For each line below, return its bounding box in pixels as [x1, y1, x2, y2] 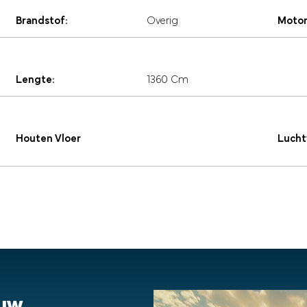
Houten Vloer [16, 134, 82, 145]
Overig [146, 16, 178, 27]
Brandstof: [16, 16, 69, 27]
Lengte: [16, 75, 56, 86]
